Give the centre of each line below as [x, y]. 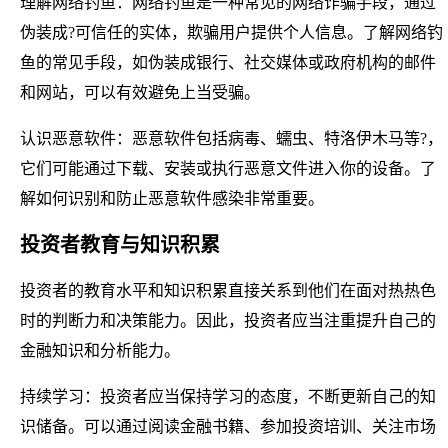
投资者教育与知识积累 [120, 244]
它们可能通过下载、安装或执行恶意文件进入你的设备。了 [228, 168]
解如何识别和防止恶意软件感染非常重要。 [172, 198]
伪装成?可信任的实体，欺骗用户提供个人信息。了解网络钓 [231, 32]
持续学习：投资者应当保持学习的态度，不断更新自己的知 [228, 396]
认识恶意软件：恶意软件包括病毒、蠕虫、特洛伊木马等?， [231, 138]
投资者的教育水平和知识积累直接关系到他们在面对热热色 [228, 290]
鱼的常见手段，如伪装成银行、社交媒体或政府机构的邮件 [228, 62]
